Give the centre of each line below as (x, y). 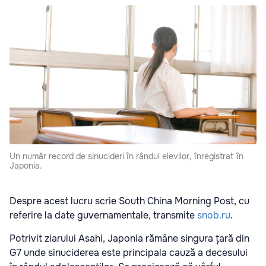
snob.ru (214, 216)
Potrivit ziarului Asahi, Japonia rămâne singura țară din (129, 239)
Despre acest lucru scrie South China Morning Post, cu (129, 201)
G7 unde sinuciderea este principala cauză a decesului (129, 253)
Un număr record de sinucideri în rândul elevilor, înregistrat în (126, 156)
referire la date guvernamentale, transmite (103, 216)
